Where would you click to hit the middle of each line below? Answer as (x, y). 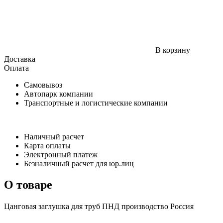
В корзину (173, 50)
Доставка (20, 59)
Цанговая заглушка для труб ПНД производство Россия (99, 206)
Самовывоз (43, 85)
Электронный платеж (61, 154)
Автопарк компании (59, 94)
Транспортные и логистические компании (96, 103)
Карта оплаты (47, 145)
